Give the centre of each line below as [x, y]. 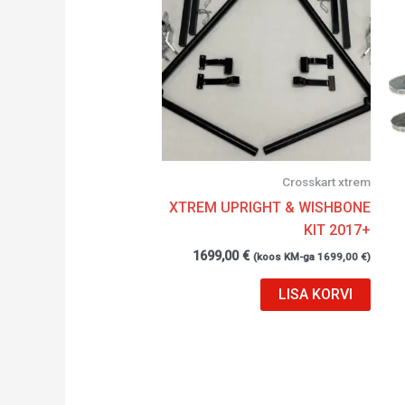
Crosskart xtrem [327, 181]
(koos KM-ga [286, 256]
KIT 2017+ [338, 230]
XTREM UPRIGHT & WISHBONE [270, 207]
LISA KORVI [316, 294]
